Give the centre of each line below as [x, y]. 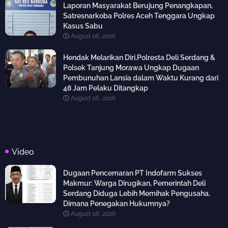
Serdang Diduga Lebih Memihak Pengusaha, [137, 194]
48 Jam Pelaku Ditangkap [106, 88]
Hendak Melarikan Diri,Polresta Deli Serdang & [139, 58]
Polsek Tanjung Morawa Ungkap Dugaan [131, 68]
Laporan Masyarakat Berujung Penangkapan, [138, 6]
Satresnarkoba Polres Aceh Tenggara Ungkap [139, 16]
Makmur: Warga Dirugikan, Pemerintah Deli [134, 183]
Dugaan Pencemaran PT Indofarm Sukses [133, 173]
